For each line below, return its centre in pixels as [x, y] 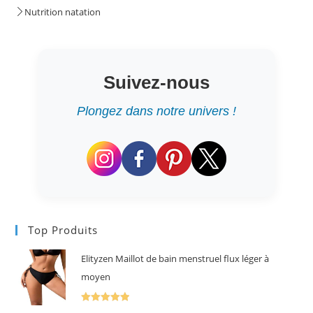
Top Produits [63, 230]
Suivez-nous [156, 83]
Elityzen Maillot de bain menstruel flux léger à [175, 259]
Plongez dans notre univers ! [156, 111]
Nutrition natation [63, 12]
